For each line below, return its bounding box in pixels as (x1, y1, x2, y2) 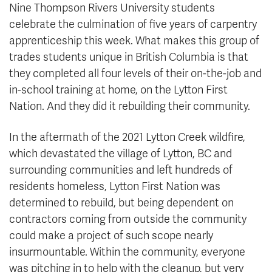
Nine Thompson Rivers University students (9, 1, 215, 15)
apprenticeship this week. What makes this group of (9, 34, 259, 48)
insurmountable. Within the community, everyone (9, 245, 245, 259)
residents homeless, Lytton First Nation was (9, 180, 220, 194)
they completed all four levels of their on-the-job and (9, 67, 262, 81)
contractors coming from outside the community (9, 212, 246, 226)
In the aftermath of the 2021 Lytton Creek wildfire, (9, 131, 245, 144)
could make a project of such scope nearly (9, 229, 213, 243)
